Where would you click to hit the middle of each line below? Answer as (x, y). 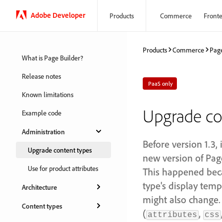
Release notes (41, 76)
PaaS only (161, 83)
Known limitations (48, 94)
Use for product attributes (63, 168)
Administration (43, 131)
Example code (42, 113)
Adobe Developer (58, 15)
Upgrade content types (60, 150)
